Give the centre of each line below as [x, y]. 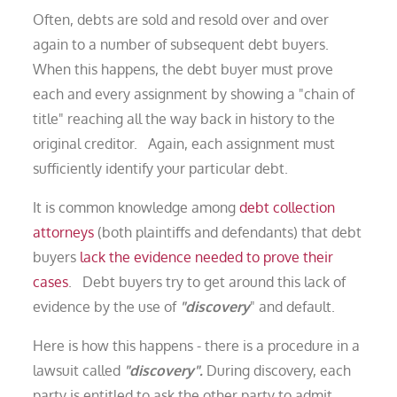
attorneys [64, 232]
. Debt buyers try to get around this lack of [207, 281]
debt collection [288, 207]
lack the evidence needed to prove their [207, 257]
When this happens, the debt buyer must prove [183, 69]
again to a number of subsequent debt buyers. [185, 44]
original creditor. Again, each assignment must [184, 143]
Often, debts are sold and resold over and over [181, 19]
